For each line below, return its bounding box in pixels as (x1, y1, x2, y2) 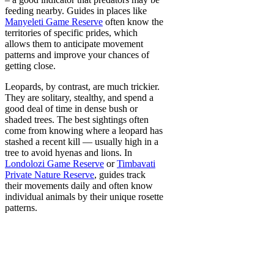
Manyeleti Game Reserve (5, 16, 103, 27)
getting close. (5, 60, 56, 71)
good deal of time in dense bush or (5, 103, 138, 114)
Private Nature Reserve (5, 169, 94, 180)
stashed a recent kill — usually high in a (5, 136, 158, 147)
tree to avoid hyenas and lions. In (5, 147, 132, 158)
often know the (103, 16, 163, 27)
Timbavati (117, 158, 155, 169)
